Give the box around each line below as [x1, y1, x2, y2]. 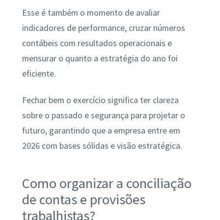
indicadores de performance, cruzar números [22, 23, 185, 34]
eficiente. [22, 68, 58, 80]
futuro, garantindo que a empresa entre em [22, 125, 180, 136]
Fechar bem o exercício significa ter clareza [22, 94, 179, 106]
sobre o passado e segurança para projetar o [22, 110, 185, 121]
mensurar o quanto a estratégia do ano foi [22, 53, 178, 64]
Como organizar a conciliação [22, 174, 192, 192]
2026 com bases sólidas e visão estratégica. [22, 140, 182, 151]
